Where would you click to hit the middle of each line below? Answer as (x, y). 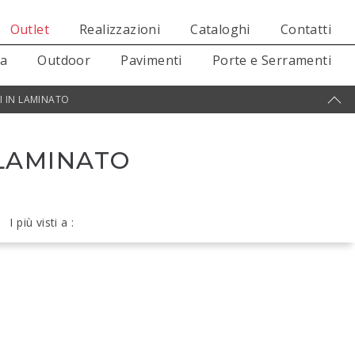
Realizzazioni (120, 29)
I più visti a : (42, 222)
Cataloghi (220, 29)
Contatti (305, 29)
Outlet (29, 29)
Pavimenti (151, 60)
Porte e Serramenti (271, 60)
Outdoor (64, 60)
